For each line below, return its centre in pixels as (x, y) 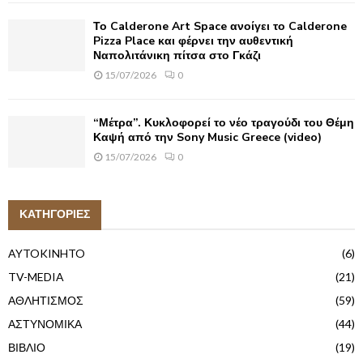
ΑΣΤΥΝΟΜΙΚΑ (45, 323)
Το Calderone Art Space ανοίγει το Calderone (220, 27)
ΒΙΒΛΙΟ (27, 347)
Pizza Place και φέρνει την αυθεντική (193, 41)
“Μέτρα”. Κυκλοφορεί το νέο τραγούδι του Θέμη (224, 123)
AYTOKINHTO (47, 253)
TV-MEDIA (36, 276)
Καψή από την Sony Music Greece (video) (207, 138)
